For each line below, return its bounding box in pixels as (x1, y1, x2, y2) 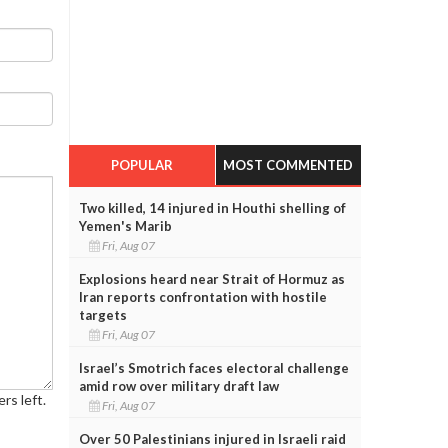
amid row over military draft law (78, 377, 279, 394)
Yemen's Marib (78, 217, 172, 234)
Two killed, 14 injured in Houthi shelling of (78, 199, 346, 216)
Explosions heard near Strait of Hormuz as (78, 270, 345, 287)
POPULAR (110, 156, 173, 173)
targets (78, 306, 127, 323)
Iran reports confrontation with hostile (78, 288, 327, 305)
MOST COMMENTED (223, 156, 354, 173)
